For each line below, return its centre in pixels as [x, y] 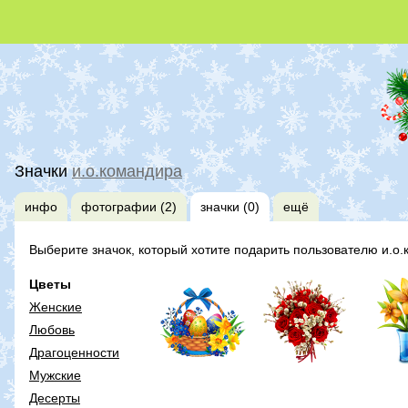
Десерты [55, 398]
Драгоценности [74, 352]
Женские [56, 306]
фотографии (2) [129, 206]
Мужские [55, 375]
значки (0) [230, 206]
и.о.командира [127, 171]
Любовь [52, 329]
